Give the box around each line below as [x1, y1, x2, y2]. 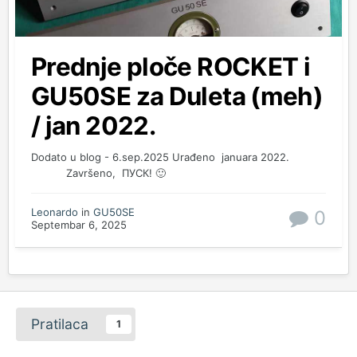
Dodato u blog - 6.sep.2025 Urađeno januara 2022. [31, 151, 324, 164]
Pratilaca [31, 316, 88, 333]
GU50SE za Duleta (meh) [31, 81, 324, 112]
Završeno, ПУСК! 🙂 [31, 167, 166, 180]
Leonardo [31, 206, 78, 219]
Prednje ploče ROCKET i [31, 52, 311, 83]
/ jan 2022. [31, 111, 156, 142]
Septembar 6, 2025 [31, 218, 127, 232]
